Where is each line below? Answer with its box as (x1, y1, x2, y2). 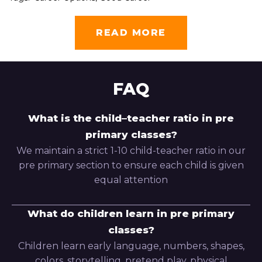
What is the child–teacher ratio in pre (28, 112, 234, 125)
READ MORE (96, 27, 166, 39)
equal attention (94, 174, 168, 186)
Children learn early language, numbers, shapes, (18, 240, 244, 251)
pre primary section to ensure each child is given (18, 160, 244, 171)
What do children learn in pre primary (27, 207, 235, 219)
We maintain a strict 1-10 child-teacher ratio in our (16, 145, 246, 157)
